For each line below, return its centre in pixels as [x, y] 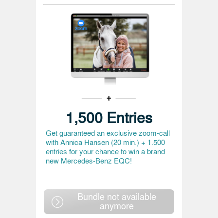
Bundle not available [117, 196]
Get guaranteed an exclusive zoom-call [108, 133]
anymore [117, 205]
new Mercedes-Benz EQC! [89, 161]
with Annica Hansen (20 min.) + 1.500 [105, 142]
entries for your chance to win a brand [105, 151]
